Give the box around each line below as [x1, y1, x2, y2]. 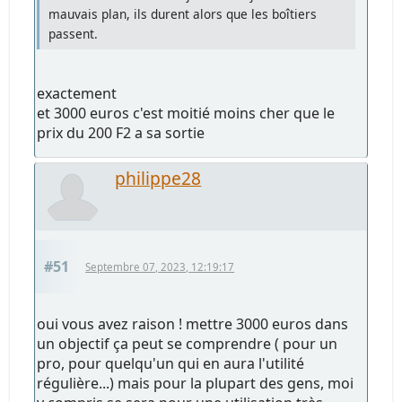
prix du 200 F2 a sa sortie [37, 123, 205, 144]
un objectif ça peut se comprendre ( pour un [37, 334, 338, 354]
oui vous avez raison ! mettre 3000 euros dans [37, 314, 349, 335]
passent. [48, 25, 99, 43]
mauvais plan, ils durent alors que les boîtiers [48, 5, 318, 23]
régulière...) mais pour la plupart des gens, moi [37, 373, 354, 394]
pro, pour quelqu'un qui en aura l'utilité [37, 354, 305, 374]
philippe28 [115, 166, 202, 191]
